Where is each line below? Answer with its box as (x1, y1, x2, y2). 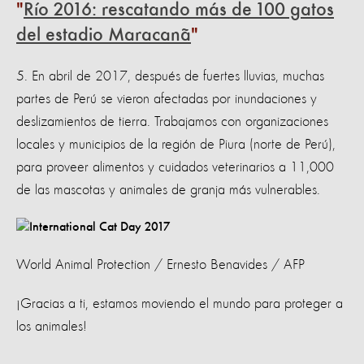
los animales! (16, 318, 87, 334)
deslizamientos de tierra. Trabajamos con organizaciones (16, 114, 328, 129)
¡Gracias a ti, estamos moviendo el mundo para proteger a (16, 296, 343, 311)
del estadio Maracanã (16, 25, 191, 45)
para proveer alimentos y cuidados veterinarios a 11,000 (16, 159, 334, 175)
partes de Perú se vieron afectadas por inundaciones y (16, 91, 317, 106)
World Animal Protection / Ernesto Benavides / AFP (16, 257, 305, 272)
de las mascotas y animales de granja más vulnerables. (16, 182, 320, 197)
